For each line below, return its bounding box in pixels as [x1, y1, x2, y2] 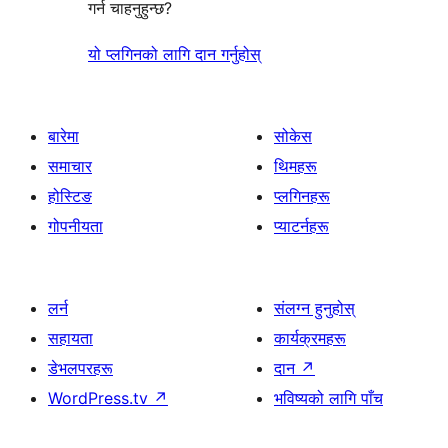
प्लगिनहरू [274, 186, 330, 207]
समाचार [48, 156, 92, 177]
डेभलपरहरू [48, 358, 113, 379]
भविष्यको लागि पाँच [274, 388, 383, 409]
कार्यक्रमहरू [274, 328, 346, 349]
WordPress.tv [48, 388, 153, 409]
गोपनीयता [48, 216, 103, 237]
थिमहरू [274, 156, 317, 177]
